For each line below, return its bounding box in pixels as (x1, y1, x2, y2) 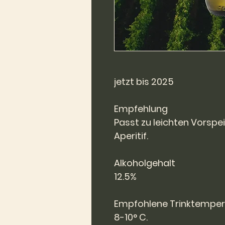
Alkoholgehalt (114, 157, 175, 169)
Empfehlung (114, 102, 168, 115)
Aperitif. (114, 130, 148, 142)
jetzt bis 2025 (114, 75, 174, 88)
